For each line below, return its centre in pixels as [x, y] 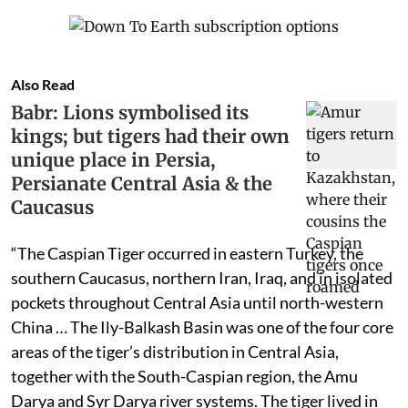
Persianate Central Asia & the [142, 183]
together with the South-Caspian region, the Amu [184, 376]
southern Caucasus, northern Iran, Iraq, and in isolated [202, 277]
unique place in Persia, [113, 159]
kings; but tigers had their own [150, 136]
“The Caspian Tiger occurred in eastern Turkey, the [187, 253]
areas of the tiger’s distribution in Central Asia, [175, 351]
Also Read [43, 84]
